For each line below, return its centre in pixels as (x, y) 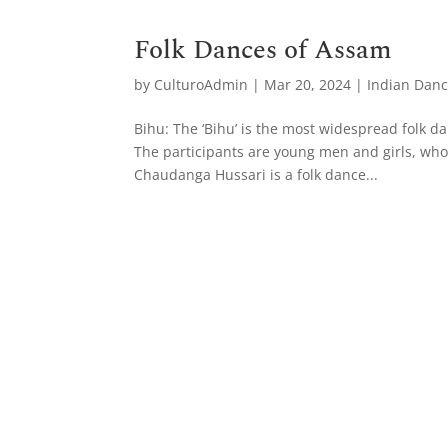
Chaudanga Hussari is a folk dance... (256, 174)
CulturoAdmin (201, 84)
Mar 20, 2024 (308, 84)
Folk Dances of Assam (263, 50)
